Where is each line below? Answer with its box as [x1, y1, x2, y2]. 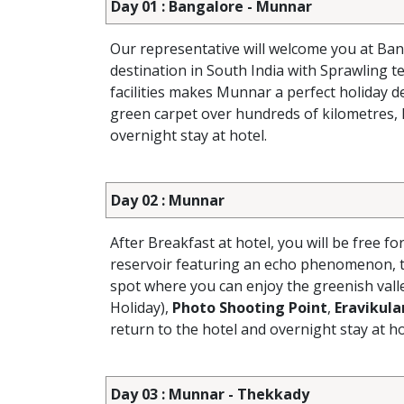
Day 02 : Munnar [111, 190, 225, 210]
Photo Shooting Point [172, 298, 327, 317]
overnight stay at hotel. [110, 125, 267, 145]
